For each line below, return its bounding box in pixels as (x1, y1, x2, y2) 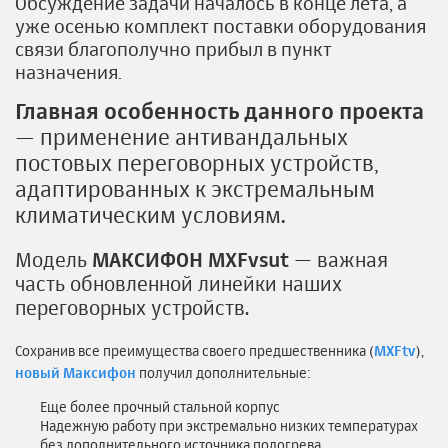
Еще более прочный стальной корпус (40, 397, 280, 415)
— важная (289, 246, 388, 272)
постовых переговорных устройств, (15, 148, 379, 176)
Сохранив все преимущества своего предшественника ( (15, 341, 374, 359)
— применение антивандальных (15, 122, 348, 150)
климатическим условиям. (15, 200, 285, 228)
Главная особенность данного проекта (15, 96, 424, 124)
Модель (15, 246, 92, 272)
